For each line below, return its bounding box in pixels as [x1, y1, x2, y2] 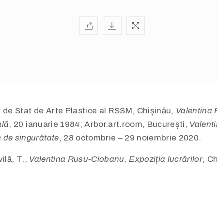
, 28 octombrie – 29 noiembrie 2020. [59, 133, 201, 143]
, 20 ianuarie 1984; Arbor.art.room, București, [9, 120, 190, 129]
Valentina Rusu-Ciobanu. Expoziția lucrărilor [29, 155, 203, 164]
